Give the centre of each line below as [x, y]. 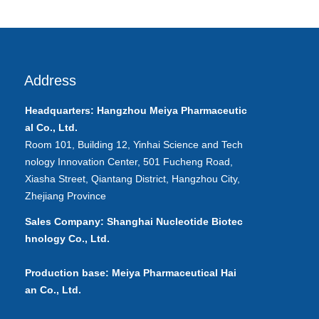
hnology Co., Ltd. [67, 239]
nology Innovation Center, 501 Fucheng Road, [129, 162]
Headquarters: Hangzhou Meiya [103, 110]
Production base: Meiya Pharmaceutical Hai [131, 273]
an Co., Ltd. [53, 290]
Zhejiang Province [66, 196]
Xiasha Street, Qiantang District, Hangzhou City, [132, 179]
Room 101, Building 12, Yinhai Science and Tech [134, 145]
